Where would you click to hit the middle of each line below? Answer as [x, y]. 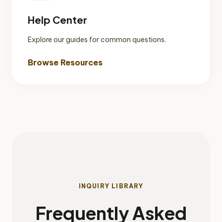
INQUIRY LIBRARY [111, 186]
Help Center [57, 19]
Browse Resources [65, 62]
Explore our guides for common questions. [97, 39]
